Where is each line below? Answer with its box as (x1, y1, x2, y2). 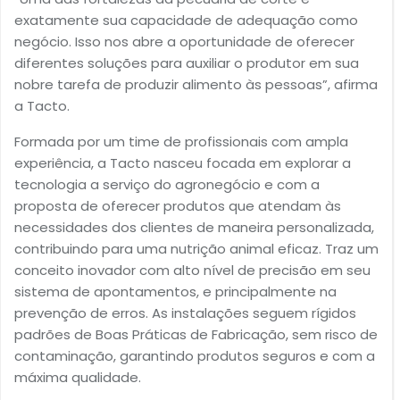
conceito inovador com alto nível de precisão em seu (14, 261, 371, 280)
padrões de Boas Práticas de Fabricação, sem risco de (14, 325, 378, 345)
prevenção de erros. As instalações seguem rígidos (14, 304, 356, 323)
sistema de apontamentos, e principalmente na (14, 282, 337, 302)
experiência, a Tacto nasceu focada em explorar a (14, 154, 351, 173)
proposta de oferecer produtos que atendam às (14, 196, 341, 216)
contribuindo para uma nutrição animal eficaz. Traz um (14, 239, 379, 259)
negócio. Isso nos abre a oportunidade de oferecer (14, 32, 354, 52)
